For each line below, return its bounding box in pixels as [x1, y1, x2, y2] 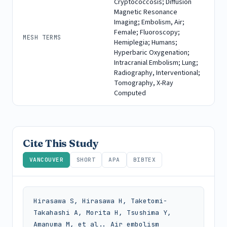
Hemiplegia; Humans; [114, 37, 177, 48]
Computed [114, 88, 146, 98]
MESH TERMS [23, 33, 61, 42]
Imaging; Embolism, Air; [114, 17, 184, 27]
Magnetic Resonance [114, 7, 177, 17]
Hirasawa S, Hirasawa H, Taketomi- [33, 196, 167, 205]
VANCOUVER [29, 156, 64, 163]
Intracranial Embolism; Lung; [114, 57, 198, 68]
